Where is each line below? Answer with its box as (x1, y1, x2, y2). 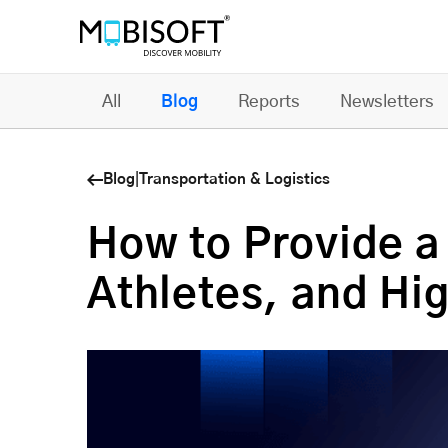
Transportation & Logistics (139, 172, 330, 187)
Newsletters (340, 93, 434, 110)
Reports (238, 93, 300, 110)
